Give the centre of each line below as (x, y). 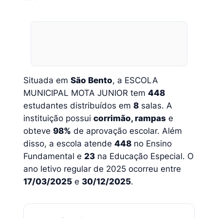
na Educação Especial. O (144, 156)
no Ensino (152, 144)
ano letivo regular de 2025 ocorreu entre (102, 169)
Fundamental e (54, 156)
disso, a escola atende (69, 144)
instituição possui (58, 118)
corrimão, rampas (130, 118)
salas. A (155, 106)
